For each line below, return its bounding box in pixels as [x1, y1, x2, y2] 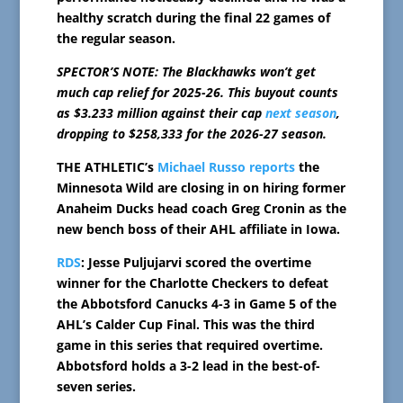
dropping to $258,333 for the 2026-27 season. [56, 125, 327, 143]
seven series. [56, 378, 136, 396]
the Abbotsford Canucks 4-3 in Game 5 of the [56, 295, 336, 313]
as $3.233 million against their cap [56, 104, 265, 122]
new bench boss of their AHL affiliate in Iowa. [56, 220, 340, 238]
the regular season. [56, 30, 175, 48]
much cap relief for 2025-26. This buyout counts [56, 84, 338, 102]
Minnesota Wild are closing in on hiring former [56, 179, 345, 197]
